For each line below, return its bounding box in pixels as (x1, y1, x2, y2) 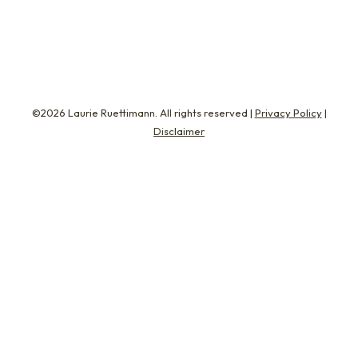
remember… (36, 5, 113, 22)
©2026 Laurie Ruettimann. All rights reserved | (31, 106, 255, 119)
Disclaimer (153, 125, 205, 137)
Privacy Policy (254, 106, 322, 119)
